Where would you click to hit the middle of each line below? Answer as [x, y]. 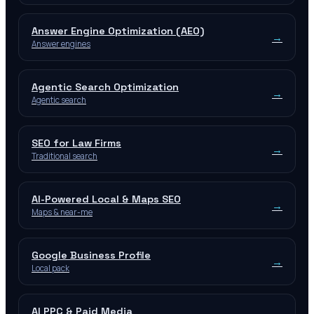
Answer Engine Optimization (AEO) [118, 31]
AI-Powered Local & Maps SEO [106, 199]
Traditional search [64, 156]
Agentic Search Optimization [105, 87]
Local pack [50, 268]
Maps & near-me [62, 212]
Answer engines [61, 44]
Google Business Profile [91, 255]
